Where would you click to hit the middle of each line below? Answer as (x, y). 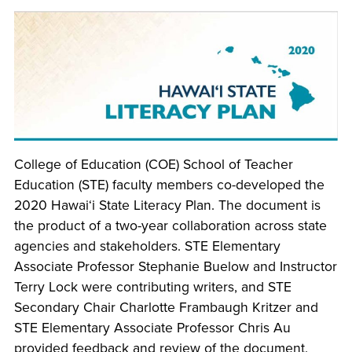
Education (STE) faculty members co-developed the (169, 185)
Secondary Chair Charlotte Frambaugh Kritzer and (166, 307)
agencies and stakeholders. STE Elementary (147, 246)
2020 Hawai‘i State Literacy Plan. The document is (167, 205)
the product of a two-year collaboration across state (170, 225)
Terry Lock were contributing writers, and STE (152, 287)
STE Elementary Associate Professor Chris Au (152, 328)
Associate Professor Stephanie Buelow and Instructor (175, 266)
